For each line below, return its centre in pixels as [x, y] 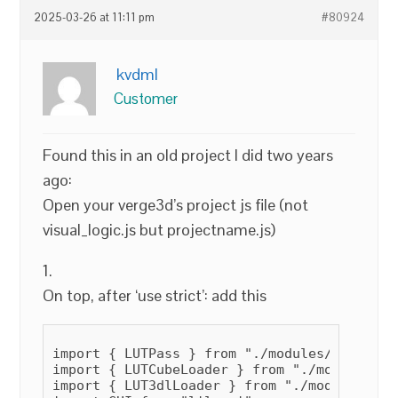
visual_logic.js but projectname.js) [159, 229]
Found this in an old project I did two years [188, 155]
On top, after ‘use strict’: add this [155, 295]
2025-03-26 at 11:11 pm [95, 17]
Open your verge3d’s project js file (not [176, 204]
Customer [146, 98]
